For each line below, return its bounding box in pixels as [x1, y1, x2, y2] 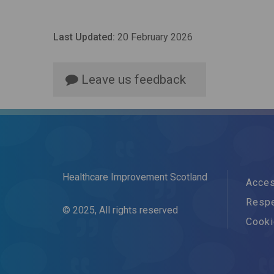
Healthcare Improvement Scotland [62, 171, 207, 183]
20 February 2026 [115, 31, 193, 43]
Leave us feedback [78, 72, 186, 87]
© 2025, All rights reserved [62, 204, 178, 216]
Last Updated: [53, 31, 115, 43]
